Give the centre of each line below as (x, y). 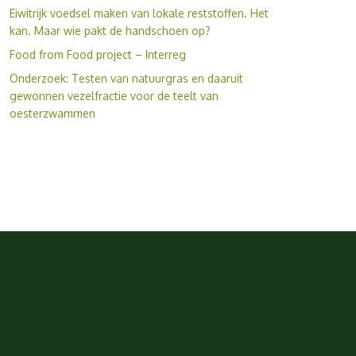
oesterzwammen (52, 113)
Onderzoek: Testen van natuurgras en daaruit (126, 78)
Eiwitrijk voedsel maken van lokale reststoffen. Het (139, 13)
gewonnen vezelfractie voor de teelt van (114, 95)
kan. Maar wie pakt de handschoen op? (110, 30)
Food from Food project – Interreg (97, 54)
